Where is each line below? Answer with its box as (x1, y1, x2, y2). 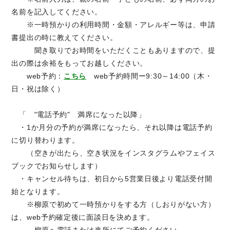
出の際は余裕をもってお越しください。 (11, 59, 148, 68)
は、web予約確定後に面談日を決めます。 (11, 213, 155, 222)
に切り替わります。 (11, 136, 80, 145)
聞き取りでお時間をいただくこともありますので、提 (11, 46, 216, 55)
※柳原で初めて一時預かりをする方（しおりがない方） (11, 200, 216, 209)
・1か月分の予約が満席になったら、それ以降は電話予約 (11, 123, 213, 132)
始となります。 (11, 187, 65, 196)
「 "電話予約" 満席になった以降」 (11, 110, 146, 119)
